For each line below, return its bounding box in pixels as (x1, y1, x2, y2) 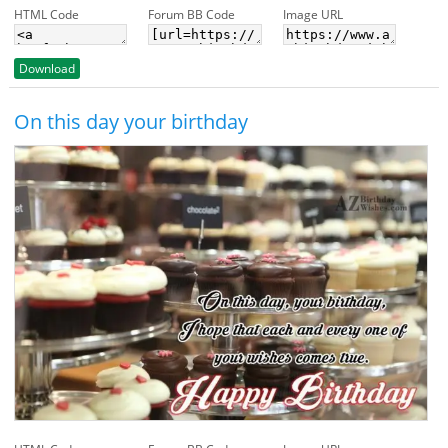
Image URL (282, 5, 343, 23)
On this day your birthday (13, 107, 248, 135)
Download (18, 59, 75, 77)
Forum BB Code (148, 5, 236, 23)
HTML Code (13, 5, 79, 23)
